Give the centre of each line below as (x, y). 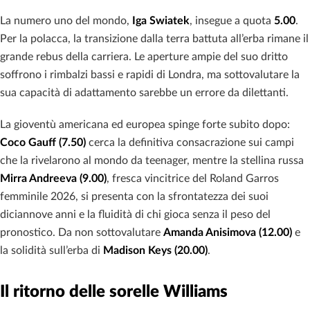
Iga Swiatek (161, 20)
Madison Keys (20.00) (155, 250)
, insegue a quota (232, 20)
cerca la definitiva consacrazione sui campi (190, 142)
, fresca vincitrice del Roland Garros (193, 178)
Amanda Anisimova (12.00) (228, 232)
